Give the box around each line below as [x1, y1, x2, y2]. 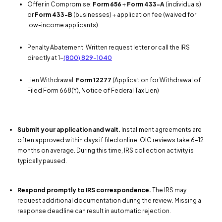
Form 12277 [76, 76, 111, 84]
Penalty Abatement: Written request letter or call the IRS [27, 43, 190, 51]
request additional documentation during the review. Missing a [17, 196, 201, 204]
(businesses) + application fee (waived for [72, 10, 196, 18]
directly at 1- [27, 54, 63, 61]
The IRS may [151, 186, 186, 194]
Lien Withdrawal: [27, 76, 76, 84]
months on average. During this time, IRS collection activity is [17, 146, 194, 154]
